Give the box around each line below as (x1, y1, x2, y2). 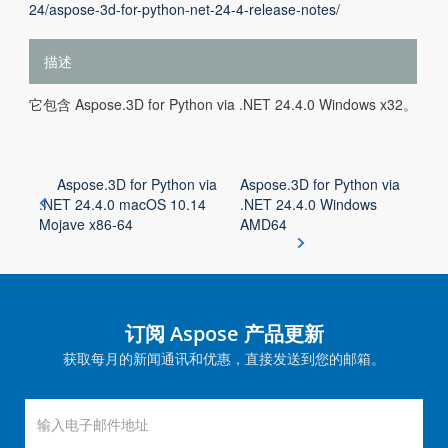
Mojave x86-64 (39, 214, 133, 234)
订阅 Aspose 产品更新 (124, 320, 324, 347)
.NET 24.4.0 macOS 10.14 (39, 194, 206, 214)
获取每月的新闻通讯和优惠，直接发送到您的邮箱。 (63, 349, 385, 368)
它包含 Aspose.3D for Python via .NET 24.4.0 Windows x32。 (29, 94, 417, 114)
